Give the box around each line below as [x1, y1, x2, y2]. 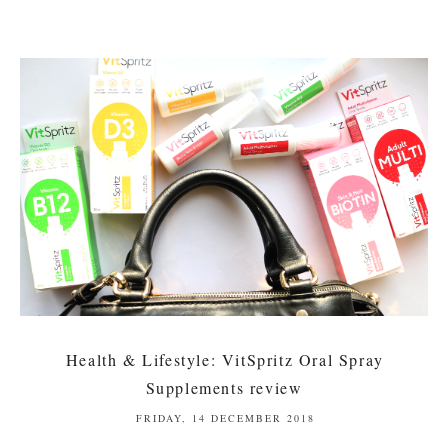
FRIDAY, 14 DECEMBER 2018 [135, 411, 315, 426]
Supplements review [145, 377, 303, 399]
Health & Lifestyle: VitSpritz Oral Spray [65, 349, 384, 371]
